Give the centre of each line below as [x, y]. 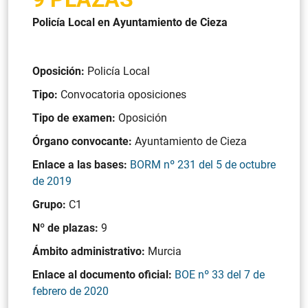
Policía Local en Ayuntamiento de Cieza [130, 22]
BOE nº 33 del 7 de [220, 275]
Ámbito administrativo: [90, 251]
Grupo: [51, 205]
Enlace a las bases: [81, 165]
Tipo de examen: [75, 118]
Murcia [165, 251]
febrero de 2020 [70, 291]
